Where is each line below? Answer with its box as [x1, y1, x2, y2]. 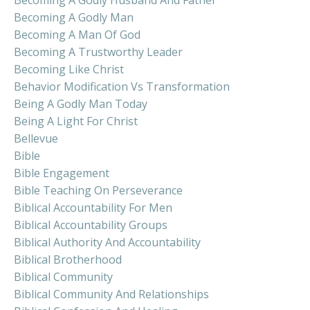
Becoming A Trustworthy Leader [14, 44, 183, 60]
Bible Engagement [14, 165, 109, 181]
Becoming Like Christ [14, 61, 124, 77]
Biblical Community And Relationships [14, 286, 209, 302]
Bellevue [14, 130, 58, 146]
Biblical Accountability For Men [14, 199, 172, 215]
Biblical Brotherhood [14, 251, 122, 267]
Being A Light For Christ [14, 113, 138, 129]
